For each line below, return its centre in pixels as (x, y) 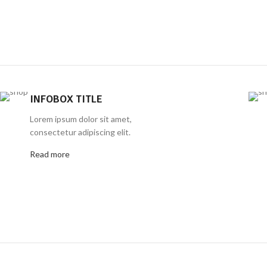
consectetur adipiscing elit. (80, 132)
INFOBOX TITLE (66, 99)
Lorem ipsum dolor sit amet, (81, 119)
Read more (50, 154)
